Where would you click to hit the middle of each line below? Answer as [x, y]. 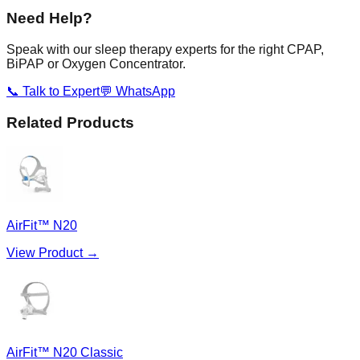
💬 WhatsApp [137, 91]
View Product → [53, 253]
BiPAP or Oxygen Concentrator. [96, 63]
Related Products [70, 122]
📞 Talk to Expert [53, 91]
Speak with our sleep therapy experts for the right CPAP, [165, 49]
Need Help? [49, 18]
